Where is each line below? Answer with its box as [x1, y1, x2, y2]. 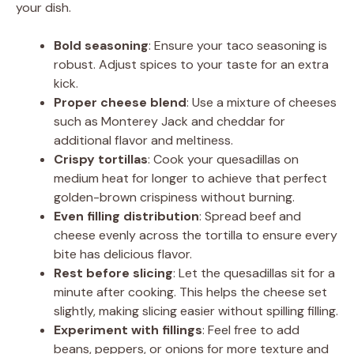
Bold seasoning [54, 36, 149, 54]
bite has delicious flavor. [54, 245, 192, 262]
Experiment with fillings [54, 321, 202, 338]
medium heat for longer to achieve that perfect [54, 169, 327, 186]
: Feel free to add [202, 321, 299, 338]
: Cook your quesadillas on [148, 150, 299, 168]
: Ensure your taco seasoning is [149, 36, 327, 54]
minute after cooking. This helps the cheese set [54, 283, 327, 300]
